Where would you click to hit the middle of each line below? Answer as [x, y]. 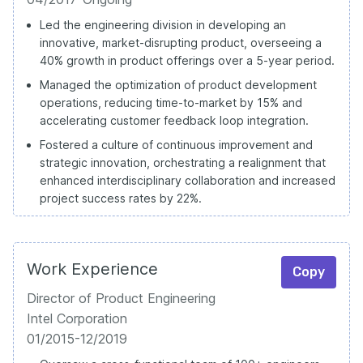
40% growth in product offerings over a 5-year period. [187, 60]
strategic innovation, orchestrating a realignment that [183, 162]
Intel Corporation [77, 318]
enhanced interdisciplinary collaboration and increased [188, 180]
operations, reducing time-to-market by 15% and [171, 102]
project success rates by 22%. [121, 198]
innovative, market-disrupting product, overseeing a [181, 42]
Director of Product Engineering [121, 298]
